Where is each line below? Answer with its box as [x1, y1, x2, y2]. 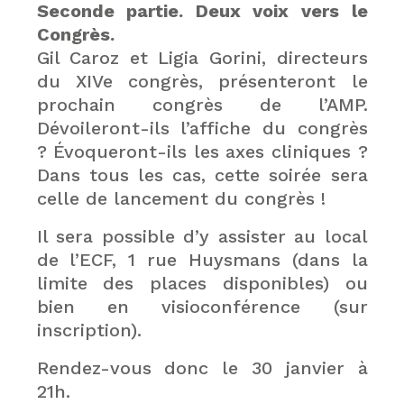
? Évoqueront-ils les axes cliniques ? [36, 141, 368, 163]
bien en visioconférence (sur [36, 296, 368, 318]
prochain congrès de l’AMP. [36, 94, 368, 116]
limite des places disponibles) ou [36, 272, 368, 295]
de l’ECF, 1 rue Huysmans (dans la [36, 249, 368, 271]
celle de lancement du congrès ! [36, 188, 326, 210]
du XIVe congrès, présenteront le [36, 70, 368, 93]
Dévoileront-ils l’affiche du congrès [36, 117, 368, 140]
